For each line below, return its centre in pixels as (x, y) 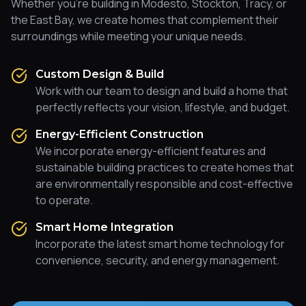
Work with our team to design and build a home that (162, 91)
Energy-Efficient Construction (120, 135)
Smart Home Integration (105, 227)
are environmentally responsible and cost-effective (164, 184)
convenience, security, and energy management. (157, 261)
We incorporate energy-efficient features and (151, 151)
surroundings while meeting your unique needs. (128, 37)
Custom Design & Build (100, 74)
